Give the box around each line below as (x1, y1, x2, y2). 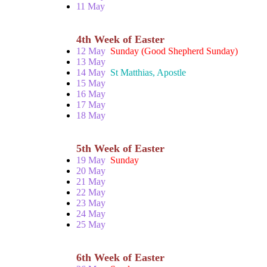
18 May (76, 110, 105, 120)
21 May (76, 176, 105, 187)
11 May (76, 1, 105, 11)
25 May (76, 219, 105, 229)
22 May (76, 187, 105, 197)
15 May (76, 78, 105, 88)
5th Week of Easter (76, 142, 164, 154)
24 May (76, 209, 105, 219)
